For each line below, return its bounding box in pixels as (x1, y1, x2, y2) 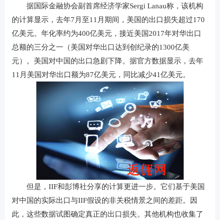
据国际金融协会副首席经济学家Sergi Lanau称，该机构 (12, 2, 203, 10)
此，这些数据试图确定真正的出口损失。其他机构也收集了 (12, 210, 203, 218)
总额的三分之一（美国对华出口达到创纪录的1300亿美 (12, 43, 190, 51)
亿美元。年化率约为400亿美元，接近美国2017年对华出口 (12, 29, 201, 37)
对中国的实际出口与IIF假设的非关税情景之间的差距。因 (12, 196, 197, 204)
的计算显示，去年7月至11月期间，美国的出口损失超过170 (12, 16, 205, 24)
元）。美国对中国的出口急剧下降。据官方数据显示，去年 (12, 57, 203, 65)
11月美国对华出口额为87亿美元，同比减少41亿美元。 (12, 71, 190, 79)
